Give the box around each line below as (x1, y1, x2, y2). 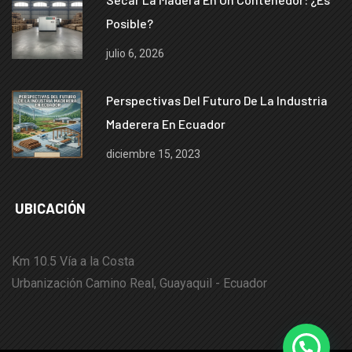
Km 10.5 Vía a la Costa (12, 254, 134, 269)
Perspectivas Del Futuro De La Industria (106, 93, 328, 108)
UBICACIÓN (14, 200, 86, 218)
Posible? (106, 16, 153, 31)
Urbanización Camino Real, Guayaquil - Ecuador (12, 276, 267, 291)
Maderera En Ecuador (106, 116, 225, 132)
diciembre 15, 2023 (106, 148, 200, 161)
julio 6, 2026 (106, 47, 164, 60)
